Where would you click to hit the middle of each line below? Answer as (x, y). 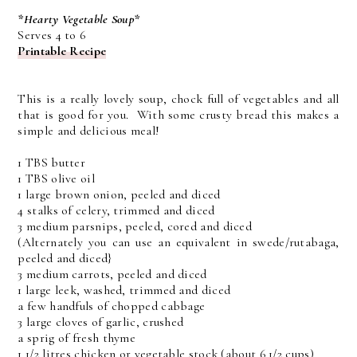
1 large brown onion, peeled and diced (119, 195)
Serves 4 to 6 (52, 35)
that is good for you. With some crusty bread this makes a (178, 115)
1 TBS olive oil (56, 179)
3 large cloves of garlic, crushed (101, 322)
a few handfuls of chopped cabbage (112, 306)
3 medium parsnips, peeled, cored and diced (135, 227)
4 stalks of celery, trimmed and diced (116, 211)
